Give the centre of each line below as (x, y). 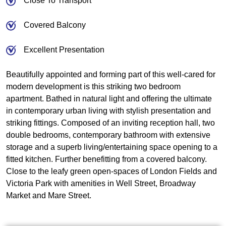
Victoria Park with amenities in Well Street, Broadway (101, 183)
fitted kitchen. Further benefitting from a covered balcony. (106, 159)
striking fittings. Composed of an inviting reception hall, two (110, 123)
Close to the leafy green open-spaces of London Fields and (111, 171)
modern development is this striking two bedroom (93, 86)
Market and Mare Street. (49, 195)
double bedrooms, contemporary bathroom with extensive (108, 135)
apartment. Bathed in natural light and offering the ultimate (109, 98)
